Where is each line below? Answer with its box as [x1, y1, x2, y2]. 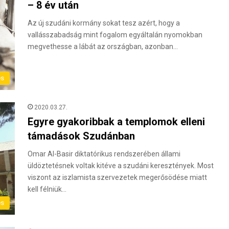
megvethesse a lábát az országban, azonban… [28, 42, 178, 51]
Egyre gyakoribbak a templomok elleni [28, 116, 205, 128]
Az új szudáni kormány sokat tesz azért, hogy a [28, 19, 180, 28]
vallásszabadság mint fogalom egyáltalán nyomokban [28, 31, 202, 39]
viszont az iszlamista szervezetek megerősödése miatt [28, 173, 207, 182]
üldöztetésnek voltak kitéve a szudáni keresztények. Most [28, 162, 214, 170]
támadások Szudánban [28, 130, 135, 143]
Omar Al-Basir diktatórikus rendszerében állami [28, 150, 180, 158]
